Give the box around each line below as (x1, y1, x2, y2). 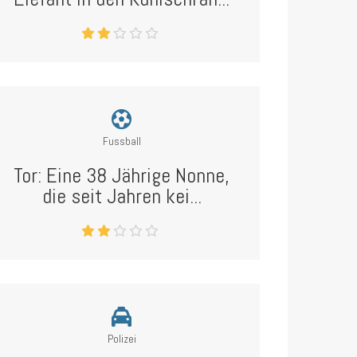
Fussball (102, 134, 141, 148)
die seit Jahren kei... (41, 183, 202, 210)
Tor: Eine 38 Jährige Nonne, (14, 163, 230, 189)
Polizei (107, 331, 136, 346)
